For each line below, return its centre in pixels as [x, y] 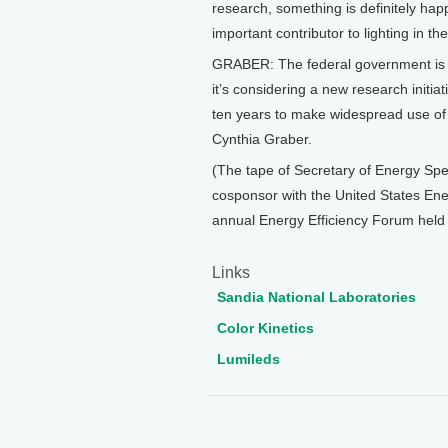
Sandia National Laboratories [316, 297]
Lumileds [248, 359]
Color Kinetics [265, 328]
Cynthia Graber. [262, 139]
